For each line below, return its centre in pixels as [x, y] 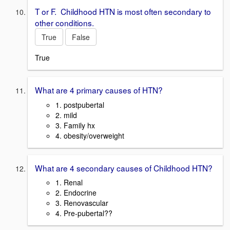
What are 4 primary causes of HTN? [99, 90]
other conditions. [64, 23]
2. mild [66, 115]
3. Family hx [75, 125]
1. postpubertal [80, 104]
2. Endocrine [76, 193]
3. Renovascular [82, 203]
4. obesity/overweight [90, 135]
